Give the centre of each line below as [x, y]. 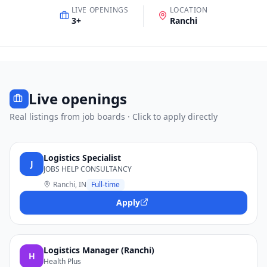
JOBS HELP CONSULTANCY [88, 169]
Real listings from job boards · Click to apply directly [114, 117]
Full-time [105, 184]
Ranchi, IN [70, 184]
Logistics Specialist [82, 158]
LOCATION [189, 10]
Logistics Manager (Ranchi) [99, 250]
